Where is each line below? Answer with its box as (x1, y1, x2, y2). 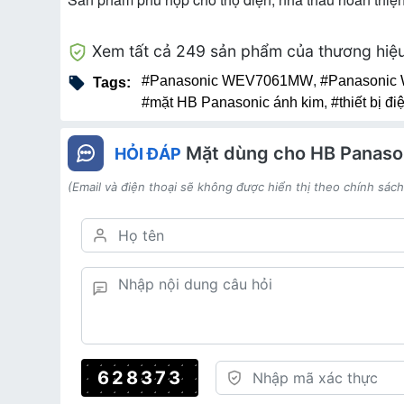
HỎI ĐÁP (115, 144, 181, 164)
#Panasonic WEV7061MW (142, 73, 313, 89)
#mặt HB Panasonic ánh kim (142, 95, 324, 111)
